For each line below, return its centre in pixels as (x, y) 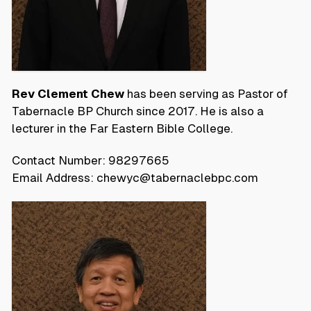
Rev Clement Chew (68, 93)
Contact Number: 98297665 (91, 160)
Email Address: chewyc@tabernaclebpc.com (135, 178)
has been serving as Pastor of (206, 93)
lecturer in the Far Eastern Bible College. (122, 128)
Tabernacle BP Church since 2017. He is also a (138, 111)
